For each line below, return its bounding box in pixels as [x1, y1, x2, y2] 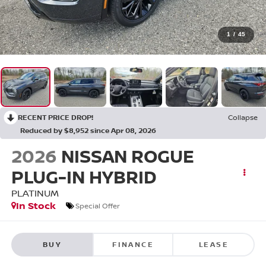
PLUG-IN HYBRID [11, 164, 157, 189]
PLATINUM [11, 186, 59, 200]
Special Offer [75, 200, 120, 211]
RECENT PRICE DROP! [18, 112, 93, 123]
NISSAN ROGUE [61, 144, 194, 169]
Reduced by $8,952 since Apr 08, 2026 [20, 125, 156, 136]
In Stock [15, 199, 56, 213]
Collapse [228, 112, 258, 123]
